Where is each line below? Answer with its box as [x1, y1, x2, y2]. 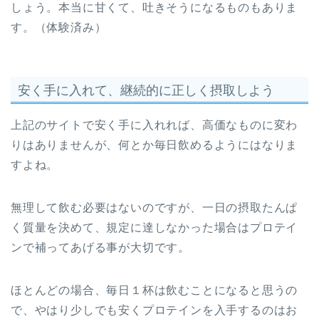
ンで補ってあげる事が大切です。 [11, 241, 190, 253]
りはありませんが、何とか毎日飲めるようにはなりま [11, 138, 298, 151]
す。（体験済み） [11, 21, 107, 34]
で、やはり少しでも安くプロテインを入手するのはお [11, 303, 298, 316]
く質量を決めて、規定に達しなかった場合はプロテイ [11, 221, 298, 234]
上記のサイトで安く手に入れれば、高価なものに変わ [11, 118, 298, 131]
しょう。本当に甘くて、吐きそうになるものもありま [11, 1, 298, 14]
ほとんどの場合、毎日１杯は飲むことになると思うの [11, 283, 298, 296]
